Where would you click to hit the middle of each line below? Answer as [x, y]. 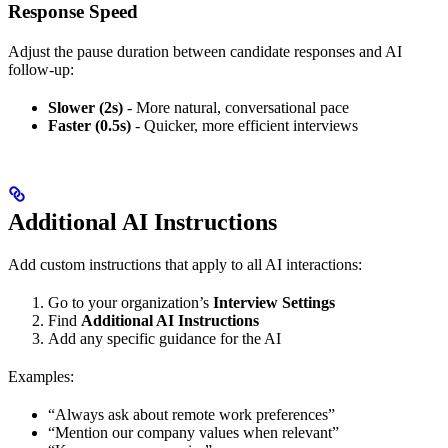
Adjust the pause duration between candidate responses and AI [205, 52]
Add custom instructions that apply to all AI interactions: [185, 265]
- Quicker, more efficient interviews [244, 126]
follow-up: [41, 70]
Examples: [41, 377]
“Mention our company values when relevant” [193, 433]
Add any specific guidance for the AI [164, 339]
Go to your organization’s [130, 303]
